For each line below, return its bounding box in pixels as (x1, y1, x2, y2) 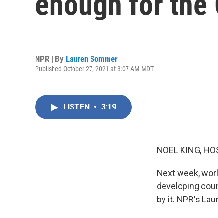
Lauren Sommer (66, 54, 118, 64)
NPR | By (35, 54, 66, 64)
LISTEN (63, 102, 91, 111)
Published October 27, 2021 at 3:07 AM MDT (35, 64, 154, 73)
